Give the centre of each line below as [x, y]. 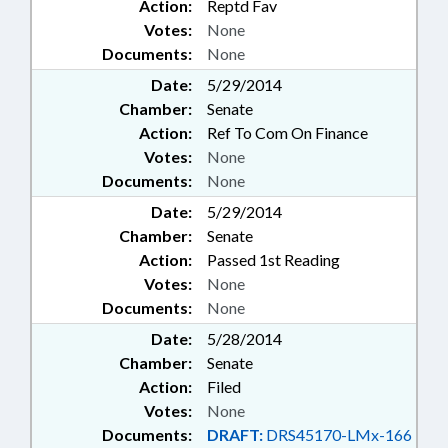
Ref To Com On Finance [287, 133]
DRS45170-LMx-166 [337, 435]
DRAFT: [235, 435]
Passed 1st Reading [273, 260]
